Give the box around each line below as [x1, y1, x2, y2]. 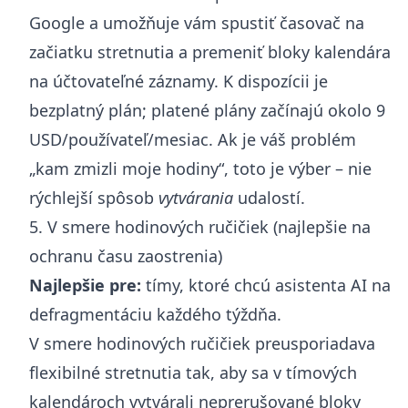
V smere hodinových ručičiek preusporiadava [29, 331, 375, 354]
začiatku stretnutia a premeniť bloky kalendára [29, 40, 391, 63]
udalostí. [233, 186, 305, 209]
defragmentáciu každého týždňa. [29, 302, 281, 325]
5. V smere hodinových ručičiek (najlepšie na [29, 215, 371, 238]
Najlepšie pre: [29, 273, 141, 296]
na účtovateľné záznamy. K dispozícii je [29, 69, 328, 92]
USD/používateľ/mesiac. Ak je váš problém [29, 127, 356, 150]
